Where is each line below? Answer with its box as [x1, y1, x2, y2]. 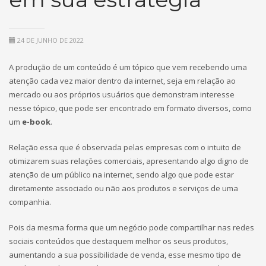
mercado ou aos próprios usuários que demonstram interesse [9, 89, 235, 100]
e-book [22, 116, 50, 127]
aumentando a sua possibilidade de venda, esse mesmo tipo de [9, 249, 241, 260]
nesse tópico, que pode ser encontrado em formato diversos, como [9, 103, 252, 113]
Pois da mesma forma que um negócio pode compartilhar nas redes [9, 222, 254, 233]
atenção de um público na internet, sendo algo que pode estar [9, 169, 234, 180]
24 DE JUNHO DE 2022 [15, 36, 84, 45]
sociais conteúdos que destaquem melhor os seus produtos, [9, 236, 228, 246]
